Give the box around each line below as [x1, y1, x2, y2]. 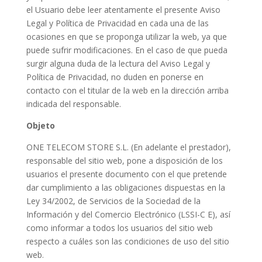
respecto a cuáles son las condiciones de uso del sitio [26, 236, 229, 247]
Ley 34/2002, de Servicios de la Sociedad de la [26, 195, 201, 206]
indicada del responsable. [26, 98, 121, 109]
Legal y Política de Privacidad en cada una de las [26, 18, 209, 29]
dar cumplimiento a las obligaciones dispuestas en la [26, 182, 225, 193]
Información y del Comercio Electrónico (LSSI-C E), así [26, 209, 230, 220]
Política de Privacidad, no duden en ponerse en [26, 71, 204, 82]
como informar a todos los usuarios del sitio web [26, 222, 213, 233]
